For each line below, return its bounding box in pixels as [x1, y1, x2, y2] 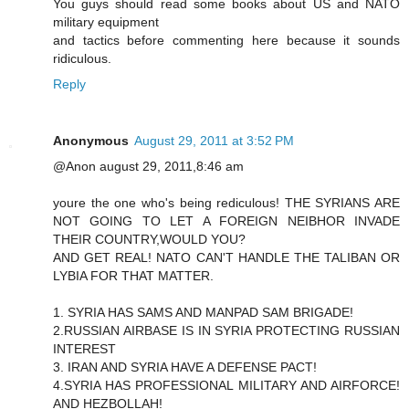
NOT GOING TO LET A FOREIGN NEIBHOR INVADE [53, 214, 400, 229]
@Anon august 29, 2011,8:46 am [53, 159, 244, 174]
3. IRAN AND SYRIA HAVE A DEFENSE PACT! [53, 360, 317, 375]
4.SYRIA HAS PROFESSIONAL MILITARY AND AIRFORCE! [53, 378, 400, 393]
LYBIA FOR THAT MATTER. [53, 268, 214, 284]
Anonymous [53, 133, 129, 149]
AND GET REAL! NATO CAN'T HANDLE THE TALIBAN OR [53, 250, 400, 266]
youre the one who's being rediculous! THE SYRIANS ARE [53, 195, 400, 211]
